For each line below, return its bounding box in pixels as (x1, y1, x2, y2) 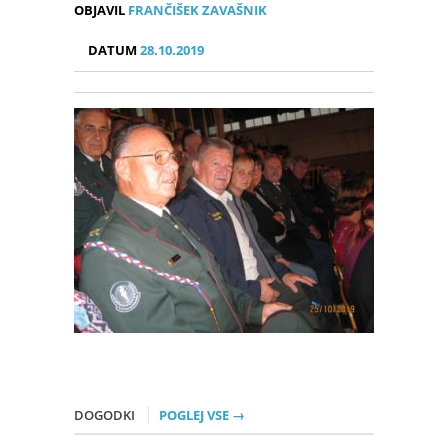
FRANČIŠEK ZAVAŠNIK (125, 2, 267, 19)
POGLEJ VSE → (159, 406, 245, 424)
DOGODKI (74, 406, 138, 424)
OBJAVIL (74, 2, 125, 19)
